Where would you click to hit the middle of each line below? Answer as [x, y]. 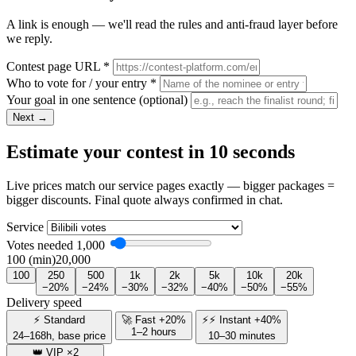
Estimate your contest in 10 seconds [151, 151]
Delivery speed [44, 302]
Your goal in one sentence [73, 100]
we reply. [29, 39]
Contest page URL [55, 67]
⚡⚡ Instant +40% [242, 319]
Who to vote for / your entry [78, 83]
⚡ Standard [59, 319]
